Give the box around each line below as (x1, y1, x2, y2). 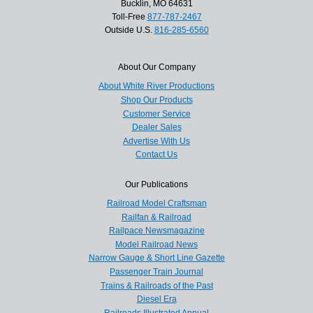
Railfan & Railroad (122, 212, 191, 222)
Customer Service (122, 108, 191, 119)
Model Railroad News (115, 239, 198, 249)
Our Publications (125, 179, 188, 189)
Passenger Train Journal (110, 266, 203, 277)
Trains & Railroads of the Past (100, 280, 213, 291)
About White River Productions (99, 81, 214, 92)
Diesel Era (136, 294, 177, 305)
